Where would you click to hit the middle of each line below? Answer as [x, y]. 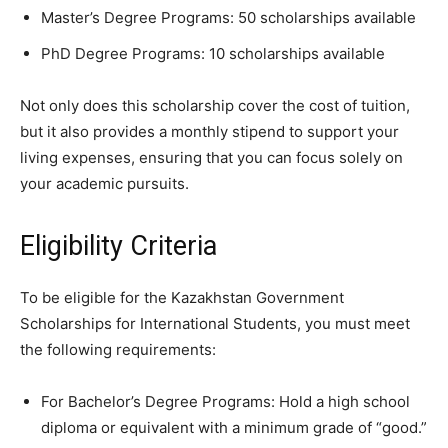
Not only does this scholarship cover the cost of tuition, [215, 106]
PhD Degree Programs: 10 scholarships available [213, 54]
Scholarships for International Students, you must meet [215, 324]
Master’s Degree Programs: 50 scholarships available [228, 18]
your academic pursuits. [104, 184]
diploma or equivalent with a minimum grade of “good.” [234, 428]
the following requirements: [118, 350]
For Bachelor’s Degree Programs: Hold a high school [225, 402]
